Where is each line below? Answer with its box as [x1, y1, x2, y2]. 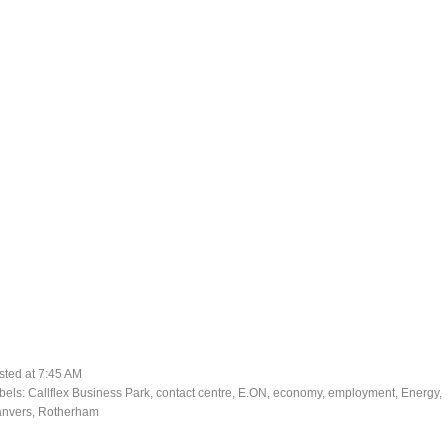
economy [273, 386, 322, 400]
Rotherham [38, 405, 99, 419]
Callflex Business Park [28, 386, 150, 400]
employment [328, 386, 395, 400]
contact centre [156, 386, 232, 400]
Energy [401, 386, 439, 400]
